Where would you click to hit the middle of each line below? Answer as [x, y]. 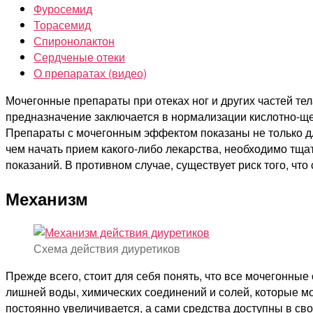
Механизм [47, 198]
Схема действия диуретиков [107, 248]
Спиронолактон [74, 41]
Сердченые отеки [79, 57]
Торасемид [62, 24]
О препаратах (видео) [90, 73]
